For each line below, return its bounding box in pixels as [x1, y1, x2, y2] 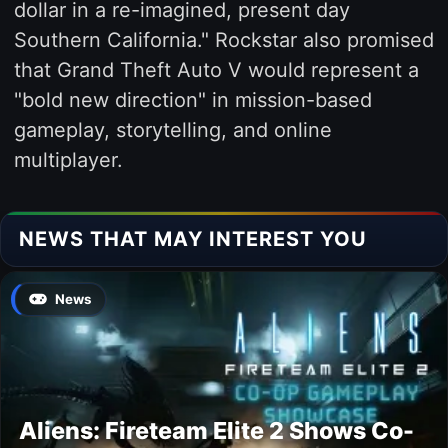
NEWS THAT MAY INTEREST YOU [19, 226, 367, 251]
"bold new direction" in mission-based [13, 87, 372, 112]
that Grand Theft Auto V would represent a [13, 57, 419, 82]
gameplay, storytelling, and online [13, 117, 332, 142]
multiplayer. [13, 147, 123, 172]
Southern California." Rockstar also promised [13, 27, 434, 52]
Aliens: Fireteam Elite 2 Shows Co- [19, 415, 414, 445]
